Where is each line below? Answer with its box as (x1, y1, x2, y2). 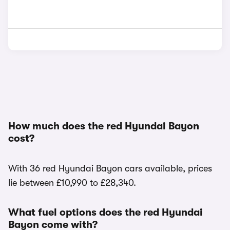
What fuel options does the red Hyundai (8, 206, 203, 218)
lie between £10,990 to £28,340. (8, 178, 136, 188)
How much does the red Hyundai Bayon (8, 120, 199, 132)
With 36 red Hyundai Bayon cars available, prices (8, 163, 212, 174)
